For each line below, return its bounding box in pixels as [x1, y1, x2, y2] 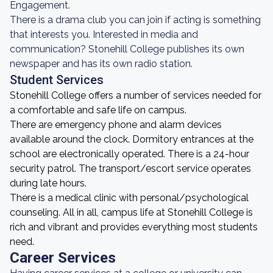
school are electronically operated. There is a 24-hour [10, 148, 249, 160]
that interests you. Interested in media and [10, 29, 198, 40]
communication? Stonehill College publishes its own [10, 43, 244, 55]
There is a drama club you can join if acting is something [10, 14, 261, 26]
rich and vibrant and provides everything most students [10, 221, 258, 233]
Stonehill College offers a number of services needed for [10, 90, 261, 101]
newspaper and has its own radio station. [10, 58, 193, 69]
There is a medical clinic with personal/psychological [10, 192, 249, 204]
